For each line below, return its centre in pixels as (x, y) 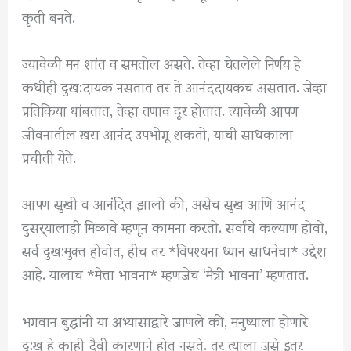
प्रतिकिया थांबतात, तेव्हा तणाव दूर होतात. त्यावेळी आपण (161, 110)
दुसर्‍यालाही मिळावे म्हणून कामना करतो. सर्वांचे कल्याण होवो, (175, 226)
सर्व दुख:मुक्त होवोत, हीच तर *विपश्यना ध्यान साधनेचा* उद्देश (175, 250)
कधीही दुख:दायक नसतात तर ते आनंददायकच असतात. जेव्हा (175, 86)
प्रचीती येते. (49, 157)
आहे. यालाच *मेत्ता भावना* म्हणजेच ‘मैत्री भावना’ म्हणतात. (166, 273)
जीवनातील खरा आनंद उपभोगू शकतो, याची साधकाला (158, 133)
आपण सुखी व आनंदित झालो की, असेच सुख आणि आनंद (164, 203)
